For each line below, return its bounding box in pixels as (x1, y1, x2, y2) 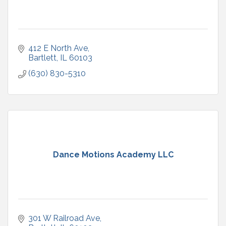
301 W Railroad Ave (28, 213, 100, 223)
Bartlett (28, 52, 56, 63)
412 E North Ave (28, 43, 88, 53)
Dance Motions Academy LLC (52, 149, 174, 159)
